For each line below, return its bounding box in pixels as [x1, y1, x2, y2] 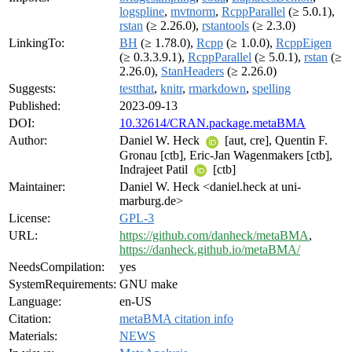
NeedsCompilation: [9, 260, 104, 274]
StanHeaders [161, 64, 224, 79]
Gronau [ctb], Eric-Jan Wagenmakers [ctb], [119, 148, 332, 162]
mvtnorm [170, 5, 215, 19]
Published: [9, 99, 60, 113]
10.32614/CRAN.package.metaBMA [119, 116, 306, 130]
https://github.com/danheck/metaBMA [119, 229, 309, 243]
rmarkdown [189, 82, 246, 96]
